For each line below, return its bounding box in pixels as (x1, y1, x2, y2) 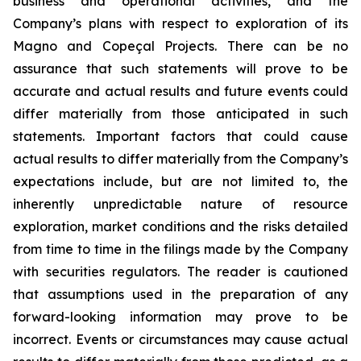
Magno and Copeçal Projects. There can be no (13, 38, 348, 54)
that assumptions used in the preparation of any (13, 286, 348, 302)
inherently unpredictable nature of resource (13, 196, 348, 212)
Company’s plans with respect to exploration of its (13, 15, 348, 31)
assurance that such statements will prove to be (13, 60, 348, 77)
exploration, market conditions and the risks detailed (13, 218, 348, 234)
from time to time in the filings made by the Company (13, 241, 348, 257)
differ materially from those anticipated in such (13, 106, 348, 122)
